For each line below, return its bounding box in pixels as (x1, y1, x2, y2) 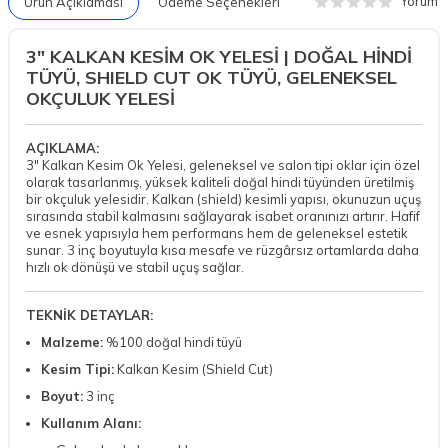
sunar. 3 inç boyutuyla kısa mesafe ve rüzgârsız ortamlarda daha (26, 241, 419, 258)
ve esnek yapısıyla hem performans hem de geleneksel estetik (26, 224, 408, 241)
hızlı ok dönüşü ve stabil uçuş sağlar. (26, 258, 244, 275)
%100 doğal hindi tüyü (103, 333, 242, 350)
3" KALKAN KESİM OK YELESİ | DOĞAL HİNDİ (26, 44, 412, 68)
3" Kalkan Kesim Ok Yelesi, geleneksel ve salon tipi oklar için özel (26, 156, 420, 173)
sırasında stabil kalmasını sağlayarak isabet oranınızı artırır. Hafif (26, 207, 420, 224)
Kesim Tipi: (41, 360, 114, 377)
